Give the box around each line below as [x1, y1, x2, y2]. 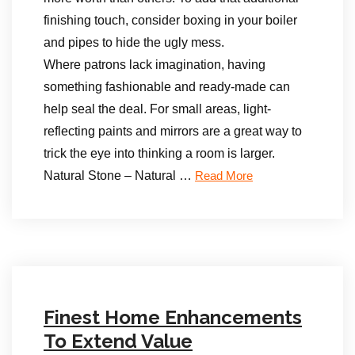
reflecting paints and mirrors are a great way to [44, 124, 302, 138]
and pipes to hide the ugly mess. [44, 36, 224, 49]
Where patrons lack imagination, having [44, 58, 265, 71]
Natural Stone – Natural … [44, 169, 195, 182]
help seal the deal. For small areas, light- [44, 102, 271, 116]
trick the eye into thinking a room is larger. [44, 147, 275, 160]
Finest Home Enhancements [44, 306, 302, 329]
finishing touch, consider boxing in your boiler [44, 13, 297, 27]
